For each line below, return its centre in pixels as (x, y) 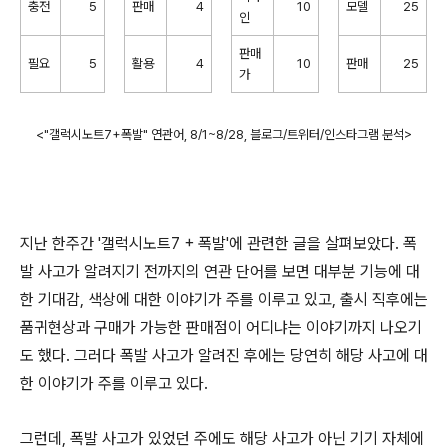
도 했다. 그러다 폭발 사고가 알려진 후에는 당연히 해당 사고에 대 (224, 356)
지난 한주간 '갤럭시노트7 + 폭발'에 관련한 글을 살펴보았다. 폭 (218, 244)
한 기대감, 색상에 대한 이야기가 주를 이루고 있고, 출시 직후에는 (224, 300)
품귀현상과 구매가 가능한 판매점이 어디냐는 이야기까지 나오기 (221, 328)
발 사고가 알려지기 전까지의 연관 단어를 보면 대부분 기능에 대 (220, 272)
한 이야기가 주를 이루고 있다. (114, 384)
